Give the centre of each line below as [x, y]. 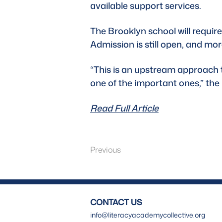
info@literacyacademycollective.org [148, 215]
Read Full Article [124, 108]
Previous [106, 150]
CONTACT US [116, 202]
